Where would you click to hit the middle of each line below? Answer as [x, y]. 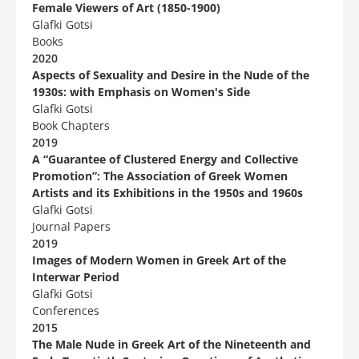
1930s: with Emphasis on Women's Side [141, 92]
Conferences [66, 311]
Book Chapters [71, 126]
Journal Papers [71, 227]
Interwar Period [76, 277]
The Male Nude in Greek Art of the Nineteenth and [171, 345]
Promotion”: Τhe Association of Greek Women [160, 176]
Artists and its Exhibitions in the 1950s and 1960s [167, 193]
